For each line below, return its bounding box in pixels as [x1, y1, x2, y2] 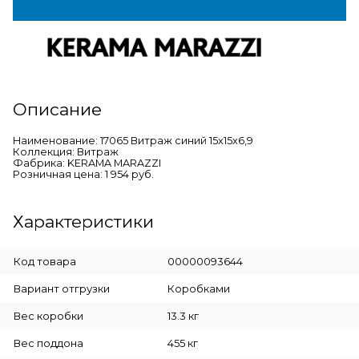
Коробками [167, 281, 230, 295]
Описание [13, 99, 102, 119]
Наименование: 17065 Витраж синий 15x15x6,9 [13, 134, 253, 147]
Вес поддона [14, 336, 83, 349]
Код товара [14, 254, 76, 268]
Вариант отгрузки [14, 281, 110, 295]
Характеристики [13, 211, 154, 232]
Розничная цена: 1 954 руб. [13, 167, 154, 180]
